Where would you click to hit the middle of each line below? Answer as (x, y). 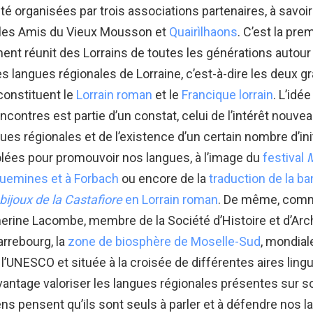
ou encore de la (164, 178)
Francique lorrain (227, 94)
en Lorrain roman (170, 199)
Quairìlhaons (203, 31)
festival (285, 157)
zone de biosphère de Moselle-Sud (164, 241)
